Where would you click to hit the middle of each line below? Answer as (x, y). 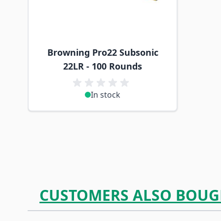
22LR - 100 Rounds (103, 66)
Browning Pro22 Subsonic (103, 52)
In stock (106, 95)
